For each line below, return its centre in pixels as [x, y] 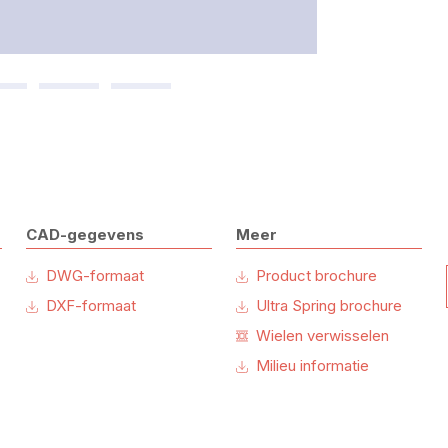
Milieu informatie [313, 366]
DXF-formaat [90, 306]
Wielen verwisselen [323, 336]
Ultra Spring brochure [329, 306]
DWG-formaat [94, 276]
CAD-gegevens [84, 235]
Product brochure [317, 276]
